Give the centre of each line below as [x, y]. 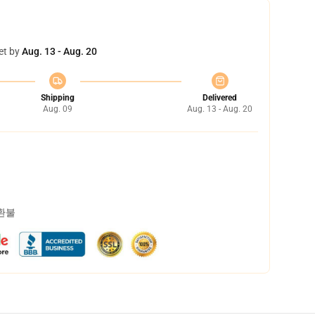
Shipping [57, 98]
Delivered [220, 98]
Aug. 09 [57, 109]
